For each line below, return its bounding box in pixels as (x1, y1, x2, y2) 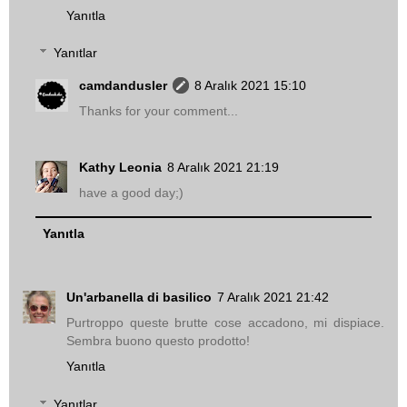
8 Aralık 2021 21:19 (167, 160, 280, 175)
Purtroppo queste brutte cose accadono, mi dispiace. (66, 315, 384, 331)
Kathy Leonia (79, 160, 163, 175)
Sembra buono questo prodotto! (66, 333, 250, 349)
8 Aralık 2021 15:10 (194, 78, 307, 94)
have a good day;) (79, 185, 184, 201)
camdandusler (79, 78, 168, 94)
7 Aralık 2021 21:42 (217, 290, 329, 305)
